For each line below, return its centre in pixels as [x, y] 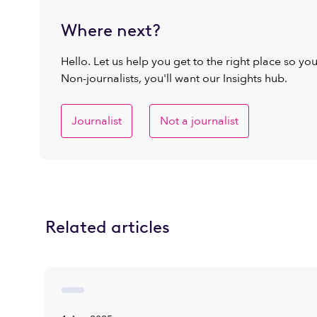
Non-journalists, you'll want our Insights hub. [174, 79]
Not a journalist [199, 121]
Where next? [111, 30]
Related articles [108, 227]
